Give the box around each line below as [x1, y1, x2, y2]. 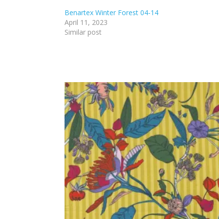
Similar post [65, 27, 102, 37]
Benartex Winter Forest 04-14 [65, 8, 158, 18]
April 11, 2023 [65, 18, 108, 27]
